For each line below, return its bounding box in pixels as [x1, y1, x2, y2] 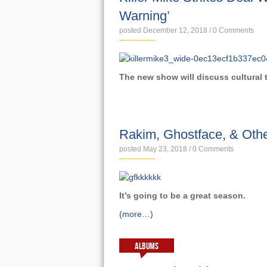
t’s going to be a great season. [121, 191, 246, 200]
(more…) [119, 209, 153, 219]
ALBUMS [134, 241, 159, 252]
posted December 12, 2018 [119, 26, 207, 35]
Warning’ [119, 8, 170, 23]
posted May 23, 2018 [119, 145, 187, 153]
